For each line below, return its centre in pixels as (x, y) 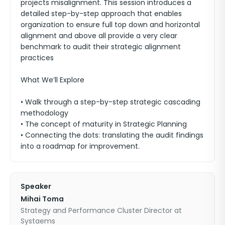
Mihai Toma (42, 199)
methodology (44, 113)
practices (37, 58)
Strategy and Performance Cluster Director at (101, 210)
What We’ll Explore (52, 80)
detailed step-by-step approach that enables (101, 13)
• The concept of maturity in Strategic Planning (104, 124)
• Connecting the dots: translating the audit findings (112, 135)
